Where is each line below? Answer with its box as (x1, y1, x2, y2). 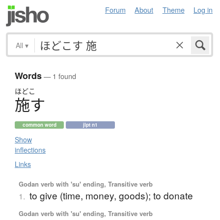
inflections (15, 145, 46, 155)
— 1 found (42, 71, 76, 82)
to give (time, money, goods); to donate (29, 189, 193, 202)
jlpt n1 (83, 121, 98, 129)
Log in (193, 4, 213, 15)
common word (22, 121, 56, 129)
